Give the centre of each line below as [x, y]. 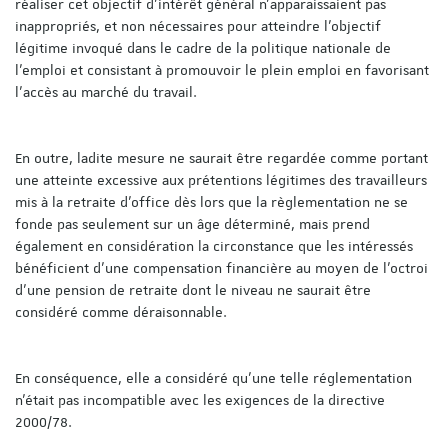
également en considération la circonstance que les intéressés [214, 245]
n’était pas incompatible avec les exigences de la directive [200, 399]
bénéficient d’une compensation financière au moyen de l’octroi [221, 267]
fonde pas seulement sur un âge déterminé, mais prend [192, 223]
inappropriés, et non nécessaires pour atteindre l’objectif [198, 25]
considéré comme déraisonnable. [121, 311]
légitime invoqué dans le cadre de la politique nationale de [203, 47]
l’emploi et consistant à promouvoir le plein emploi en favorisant [222, 69]
